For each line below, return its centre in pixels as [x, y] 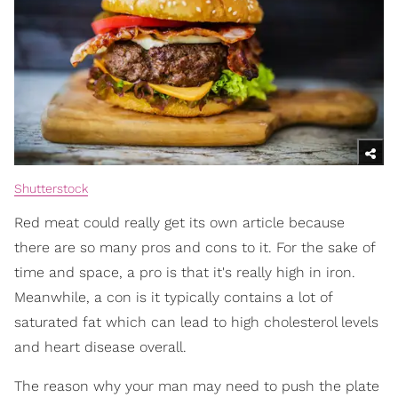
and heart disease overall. [100, 346]
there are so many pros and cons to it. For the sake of [195, 247]
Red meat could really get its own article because [179, 222]
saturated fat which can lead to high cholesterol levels [196, 322]
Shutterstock [51, 188]
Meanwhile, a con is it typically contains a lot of [173, 297]
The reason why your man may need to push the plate [197, 386]
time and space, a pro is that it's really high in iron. [185, 272]
